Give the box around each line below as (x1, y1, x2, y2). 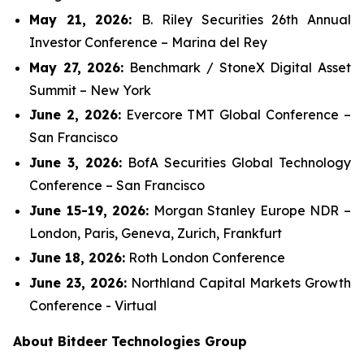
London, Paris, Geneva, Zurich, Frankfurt (29, 224, 282, 241)
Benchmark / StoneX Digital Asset (123, 58, 352, 76)
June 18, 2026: (29, 249, 125, 266)
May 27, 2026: (29, 58, 124, 76)
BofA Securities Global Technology (122, 154, 351, 171)
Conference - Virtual (29, 297, 157, 314)
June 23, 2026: (29, 274, 127, 291)
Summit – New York (29, 81, 151, 98)
